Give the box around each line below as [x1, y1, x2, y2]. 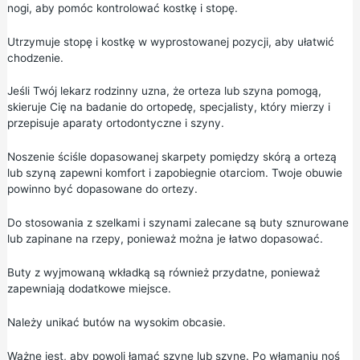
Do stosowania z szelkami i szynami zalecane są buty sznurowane [6, 216, 349, 230]
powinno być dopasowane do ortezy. [6, 182, 198, 196]
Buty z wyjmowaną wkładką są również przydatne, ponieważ [6, 266, 320, 279]
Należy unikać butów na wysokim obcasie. [6, 315, 226, 329]
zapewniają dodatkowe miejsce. [6, 282, 171, 295]
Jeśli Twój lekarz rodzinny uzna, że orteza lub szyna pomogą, [6, 84, 321, 98]
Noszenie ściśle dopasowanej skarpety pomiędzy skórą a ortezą [6, 150, 337, 164]
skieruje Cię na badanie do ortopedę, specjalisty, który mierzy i [6, 100, 330, 114]
